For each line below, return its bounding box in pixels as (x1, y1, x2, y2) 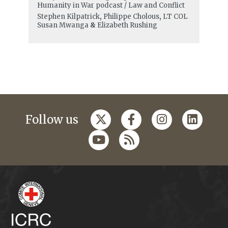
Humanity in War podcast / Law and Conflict (37, 1, 185, 10)
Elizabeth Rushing (97, 21, 157, 30)
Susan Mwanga (37, 21, 89, 30)
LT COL (162, 12, 188, 21)
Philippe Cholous (103, 12, 159, 21)
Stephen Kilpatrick (37, 12, 100, 21)
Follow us (25, 112, 78, 127)
